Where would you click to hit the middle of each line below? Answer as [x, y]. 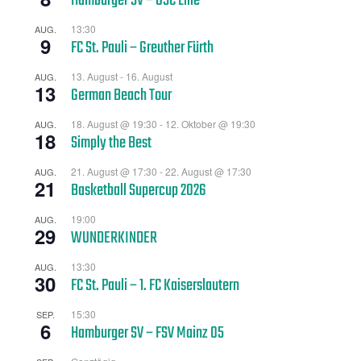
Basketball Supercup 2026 [139, 191]
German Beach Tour [121, 96]
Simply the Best [111, 144]
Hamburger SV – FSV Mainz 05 [147, 334]
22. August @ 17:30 [208, 172]
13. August [94, 77]
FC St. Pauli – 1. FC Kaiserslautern [155, 286]
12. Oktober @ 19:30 [210, 124]
